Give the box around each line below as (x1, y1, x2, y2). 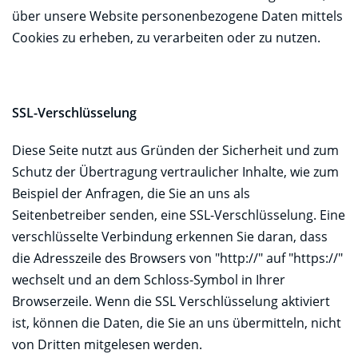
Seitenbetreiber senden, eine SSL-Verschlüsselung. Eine (12, 205, 345, 224)
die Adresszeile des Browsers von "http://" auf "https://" (12, 249, 343, 267)
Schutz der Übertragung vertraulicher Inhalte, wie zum (12, 162, 339, 181)
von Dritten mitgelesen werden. (12, 335, 202, 353)
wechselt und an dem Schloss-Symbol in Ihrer (12, 270, 285, 288)
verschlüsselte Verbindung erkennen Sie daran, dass (12, 227, 328, 245)
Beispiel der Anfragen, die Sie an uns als (12, 184, 250, 202)
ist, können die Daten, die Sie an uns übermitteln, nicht (12, 313, 341, 332)
